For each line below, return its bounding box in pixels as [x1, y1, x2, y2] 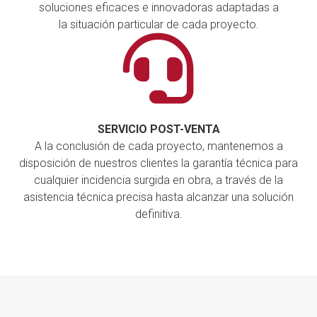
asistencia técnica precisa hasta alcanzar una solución [23, 190, 294, 204]
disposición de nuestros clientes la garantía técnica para [19, 156, 298, 170]
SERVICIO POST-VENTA [97, 122, 220, 136]
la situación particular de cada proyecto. [58, 17, 259, 31]
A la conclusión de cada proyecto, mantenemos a [34, 139, 283, 153]
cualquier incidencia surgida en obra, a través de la [34, 173, 283, 187]
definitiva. [134, 207, 183, 221]
